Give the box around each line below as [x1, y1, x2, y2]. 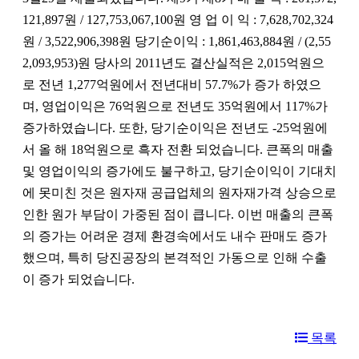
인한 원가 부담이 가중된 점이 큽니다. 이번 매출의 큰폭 [22, 207, 333, 221]
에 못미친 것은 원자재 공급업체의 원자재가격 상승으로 [22, 185, 337, 200]
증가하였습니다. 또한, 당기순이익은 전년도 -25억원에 [22, 120, 328, 135]
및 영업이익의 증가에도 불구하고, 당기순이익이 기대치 [22, 163, 337, 178]
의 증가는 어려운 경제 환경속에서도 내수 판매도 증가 [22, 228, 327, 243]
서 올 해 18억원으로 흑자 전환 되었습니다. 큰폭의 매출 [22, 142, 333, 156]
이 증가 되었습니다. [22, 272, 135, 286]
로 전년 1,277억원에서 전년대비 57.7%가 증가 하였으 [22, 77, 321, 91]
